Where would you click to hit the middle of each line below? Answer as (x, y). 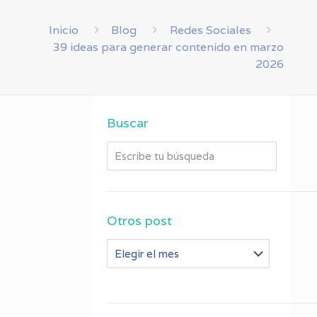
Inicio (63, 30)
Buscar (128, 123)
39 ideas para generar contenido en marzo (168, 47)
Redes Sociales (210, 30)
